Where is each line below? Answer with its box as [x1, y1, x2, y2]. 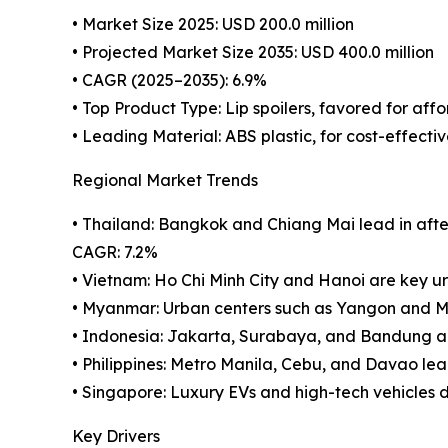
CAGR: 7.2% [72, 241, 158, 262]
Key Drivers [72, 425, 160, 446]
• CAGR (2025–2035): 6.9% [72, 69, 267, 90]
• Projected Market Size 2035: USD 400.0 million [72, 41, 434, 62]
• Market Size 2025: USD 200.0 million [72, 13, 354, 34]
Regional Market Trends [72, 169, 258, 190]
